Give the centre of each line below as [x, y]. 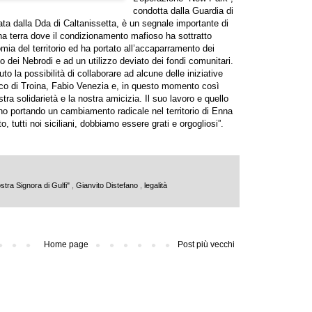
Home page [66, 245]
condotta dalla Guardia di [184, 10]
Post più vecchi [206, 245]
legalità [156, 186]
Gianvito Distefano [108, 186]
